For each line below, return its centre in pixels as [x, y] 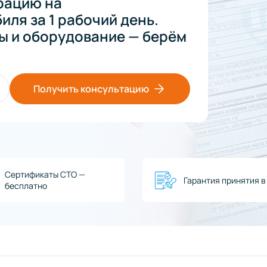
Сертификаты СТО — [45, 175]
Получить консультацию [91, 89]
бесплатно [26, 186]
